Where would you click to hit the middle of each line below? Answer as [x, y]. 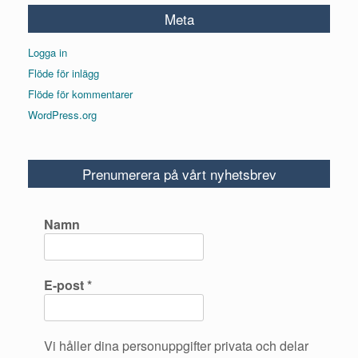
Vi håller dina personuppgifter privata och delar [176, 346]
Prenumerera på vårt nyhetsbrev [179, 174]
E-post [66, 285]
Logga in [48, 52]
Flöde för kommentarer [80, 94]
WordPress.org [62, 115]
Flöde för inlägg [64, 73]
